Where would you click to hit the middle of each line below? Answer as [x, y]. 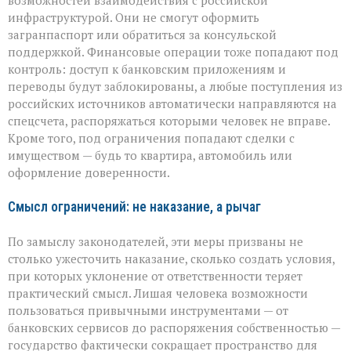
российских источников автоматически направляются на [172, 104]
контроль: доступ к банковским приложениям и [147, 69]
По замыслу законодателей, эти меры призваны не [156, 242]
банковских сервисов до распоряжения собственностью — [174, 328]
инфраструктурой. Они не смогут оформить [134, 18]
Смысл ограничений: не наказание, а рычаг [134, 207]
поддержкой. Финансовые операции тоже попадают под [173, 52]
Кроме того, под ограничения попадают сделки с [151, 138]
